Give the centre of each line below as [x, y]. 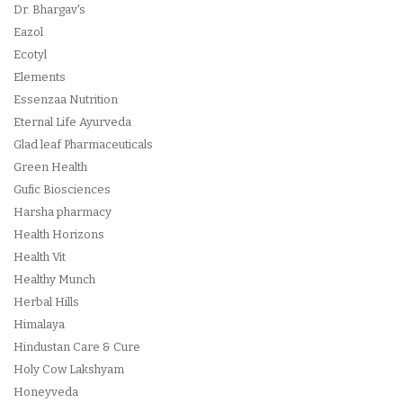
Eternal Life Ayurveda [72, 122]
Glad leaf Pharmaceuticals [83, 144]
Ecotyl [30, 54]
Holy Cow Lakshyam [69, 369]
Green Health [50, 167]
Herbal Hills [46, 302]
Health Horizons [59, 234]
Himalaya [39, 324]
